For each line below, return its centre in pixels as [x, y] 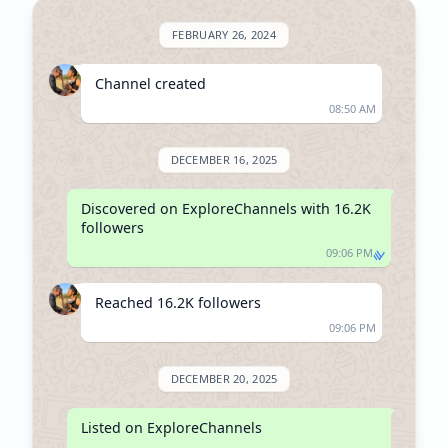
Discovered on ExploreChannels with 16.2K [225, 208]
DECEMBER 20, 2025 [224, 378]
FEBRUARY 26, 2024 [224, 34]
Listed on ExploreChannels [171, 427]
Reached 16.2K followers [178, 302]
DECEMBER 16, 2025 [224, 159]
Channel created [150, 83]
